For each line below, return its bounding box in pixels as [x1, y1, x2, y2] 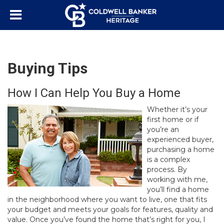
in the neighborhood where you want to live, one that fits [7, 195, 207, 204]
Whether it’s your [147, 105, 207, 114]
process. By [147, 165, 187, 174]
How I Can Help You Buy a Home [7, 86, 180, 100]
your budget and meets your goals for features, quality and [7, 205, 213, 214]
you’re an [147, 125, 179, 134]
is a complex [147, 155, 190, 164]
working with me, [147, 175, 207, 184]
